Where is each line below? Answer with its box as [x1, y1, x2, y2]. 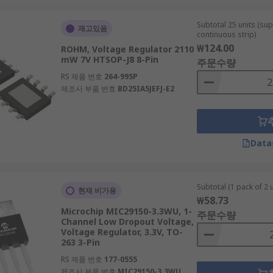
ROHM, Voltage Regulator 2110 [60, 43, 194, 55]
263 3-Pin [60, 236, 100, 248]
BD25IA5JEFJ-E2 [117, 83, 174, 94]
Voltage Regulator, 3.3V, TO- [60, 226, 183, 238]
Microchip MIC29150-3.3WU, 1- [60, 205, 192, 217]
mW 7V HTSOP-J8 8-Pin [60, 54, 158, 65]
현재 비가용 [77, 185, 116, 196]
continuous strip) [196, 29, 256, 40]
